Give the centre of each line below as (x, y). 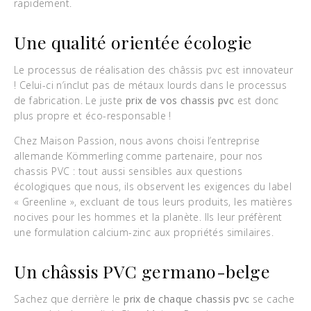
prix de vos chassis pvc (180, 100)
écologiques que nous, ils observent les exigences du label (153, 186)
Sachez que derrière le (69, 299)
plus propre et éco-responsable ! (93, 116)
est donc (257, 100)
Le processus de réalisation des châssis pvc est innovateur (154, 70)
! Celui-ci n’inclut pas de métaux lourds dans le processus (151, 85)
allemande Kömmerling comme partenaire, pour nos (138, 156)
